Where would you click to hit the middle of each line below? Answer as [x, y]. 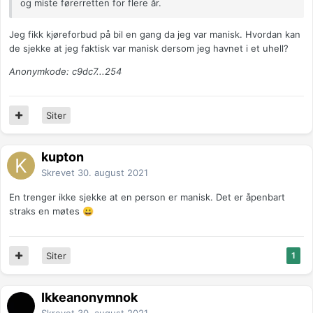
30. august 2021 [113, 173]
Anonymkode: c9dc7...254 [65, 72]
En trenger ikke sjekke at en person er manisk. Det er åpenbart [147, 197]
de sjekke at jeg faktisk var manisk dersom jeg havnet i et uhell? [149, 49]
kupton [63, 157]
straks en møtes [46, 211]
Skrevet [59, 173]
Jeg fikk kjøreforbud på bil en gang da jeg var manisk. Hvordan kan [155, 35]
